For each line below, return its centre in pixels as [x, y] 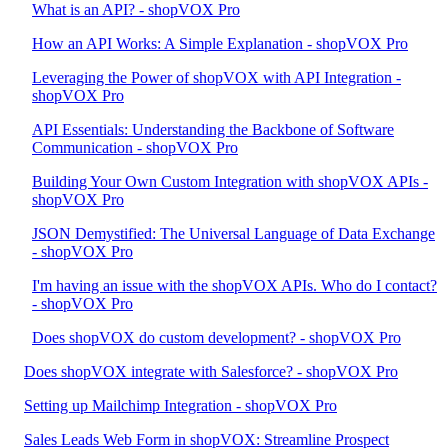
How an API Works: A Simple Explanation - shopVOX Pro [220, 43]
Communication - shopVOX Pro [135, 147]
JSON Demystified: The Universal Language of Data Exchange [233, 233]
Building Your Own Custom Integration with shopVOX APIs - [230, 181]
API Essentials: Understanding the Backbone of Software [213, 129]
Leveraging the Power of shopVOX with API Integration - [216, 77]
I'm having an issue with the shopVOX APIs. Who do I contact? [234, 285]
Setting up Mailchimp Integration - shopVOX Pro [180, 405]
